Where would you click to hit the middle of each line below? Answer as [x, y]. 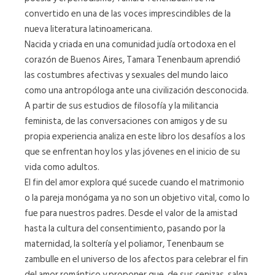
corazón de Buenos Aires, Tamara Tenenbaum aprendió [133, 60]
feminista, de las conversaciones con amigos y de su [126, 121]
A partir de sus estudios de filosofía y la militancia [122, 106]
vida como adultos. [62, 167]
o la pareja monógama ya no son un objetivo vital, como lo [137, 198]
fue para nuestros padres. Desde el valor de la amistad [131, 213]
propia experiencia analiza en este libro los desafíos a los [135, 136]
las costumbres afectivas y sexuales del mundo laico [126, 75]
